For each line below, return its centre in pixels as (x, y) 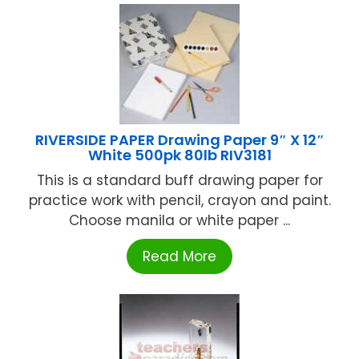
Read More (179, 257)
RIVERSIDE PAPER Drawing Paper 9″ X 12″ (179, 140)
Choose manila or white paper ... (179, 221)
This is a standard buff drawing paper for (179, 181)
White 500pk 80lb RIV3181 (179, 155)
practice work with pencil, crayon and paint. (179, 201)
